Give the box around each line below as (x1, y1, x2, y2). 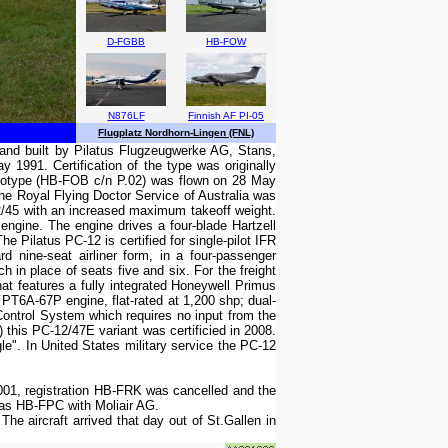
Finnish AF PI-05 (188, 110, 264, 121)
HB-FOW (206, 36, 246, 47)
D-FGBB (107, 36, 145, 47)
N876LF (107, 110, 145, 121)
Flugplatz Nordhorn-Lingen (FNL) (98, 127, 254, 138)
